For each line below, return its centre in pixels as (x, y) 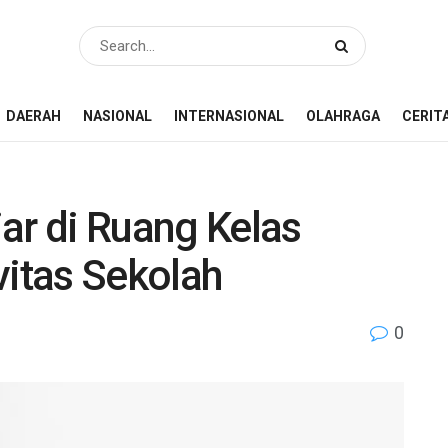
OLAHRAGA (343, 116)
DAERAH (33, 116)
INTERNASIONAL (229, 116)
